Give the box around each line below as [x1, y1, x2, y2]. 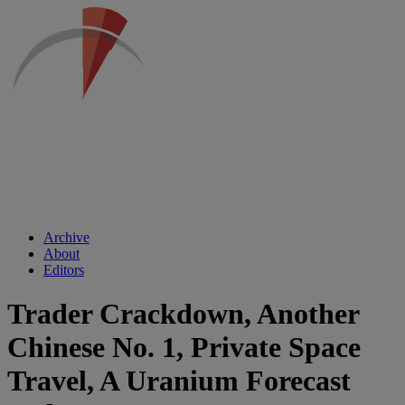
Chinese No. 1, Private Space [7, 331, 361, 364]
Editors [43, 262, 84, 278]
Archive [43, 230, 89, 245]
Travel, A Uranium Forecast [7, 364, 351, 398]
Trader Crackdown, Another [7, 297, 359, 331]
